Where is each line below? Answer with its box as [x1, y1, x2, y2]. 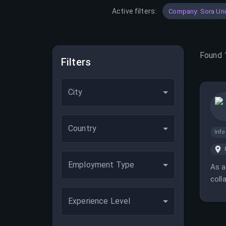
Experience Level [68, 196, 131, 206]
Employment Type [68, 160, 135, 169]
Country [68, 124, 97, 133]
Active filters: [112, 7, 157, 15]
